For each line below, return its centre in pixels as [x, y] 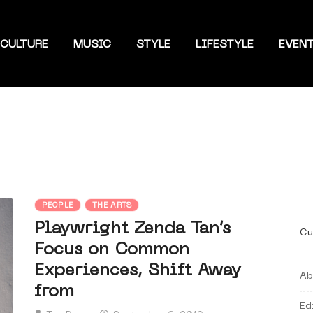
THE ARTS [112, 206]
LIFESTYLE [224, 45]
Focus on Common [112, 250]
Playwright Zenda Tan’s [132, 230]
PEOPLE [58, 206]
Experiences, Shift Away [138, 271]
